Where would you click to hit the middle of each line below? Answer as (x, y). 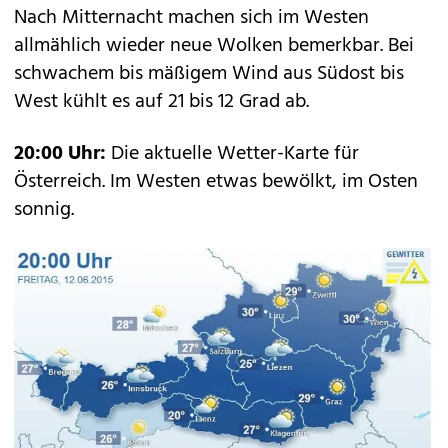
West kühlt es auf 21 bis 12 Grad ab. (161, 102)
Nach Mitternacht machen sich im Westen (191, 18)
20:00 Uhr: (60, 154)
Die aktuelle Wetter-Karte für (232, 154)
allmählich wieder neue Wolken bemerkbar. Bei (214, 46)
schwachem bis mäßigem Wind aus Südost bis (209, 74)
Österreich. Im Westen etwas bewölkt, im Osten (216, 182)
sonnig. (44, 210)
